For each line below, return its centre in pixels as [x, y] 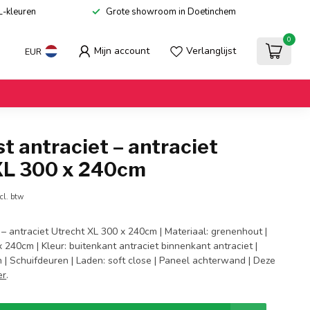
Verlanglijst [211, 51]
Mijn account [122, 51]
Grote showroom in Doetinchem [171, 12]
